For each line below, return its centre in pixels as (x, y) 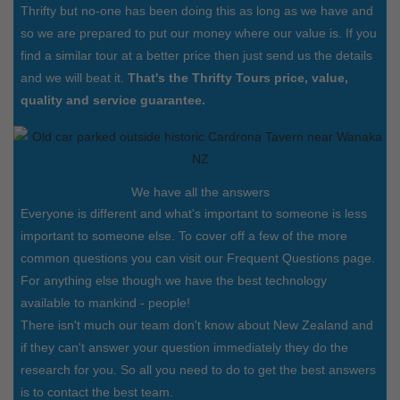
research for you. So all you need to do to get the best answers (198, 370)
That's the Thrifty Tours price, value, (238, 78)
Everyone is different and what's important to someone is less (194, 214)
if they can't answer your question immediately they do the (184, 348)
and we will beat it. (74, 78)
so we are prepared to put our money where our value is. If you (199, 33)
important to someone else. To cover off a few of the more (184, 236)
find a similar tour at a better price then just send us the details (196, 56)
